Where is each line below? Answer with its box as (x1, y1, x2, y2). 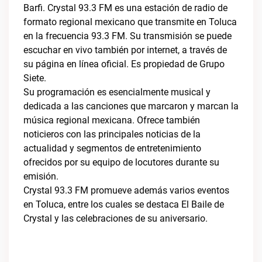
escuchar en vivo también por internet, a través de (23, 44, 227, 56)
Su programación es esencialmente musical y (23, 87, 211, 98)
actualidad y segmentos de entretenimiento (23, 143, 201, 154)
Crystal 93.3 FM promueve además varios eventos (23, 185, 229, 196)
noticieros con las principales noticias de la (23, 129, 201, 140)
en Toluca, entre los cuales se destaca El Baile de (23, 199, 224, 210)
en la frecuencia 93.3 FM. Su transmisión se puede (23, 30, 232, 42)
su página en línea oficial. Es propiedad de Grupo (23, 58, 225, 70)
